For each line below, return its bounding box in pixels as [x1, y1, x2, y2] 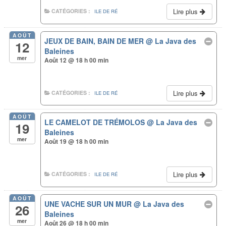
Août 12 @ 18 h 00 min [44, 55, 109, 65]
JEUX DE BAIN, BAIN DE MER [44, 35, 146, 46]
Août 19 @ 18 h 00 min [44, 137, 109, 146]
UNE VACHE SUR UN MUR [44, 198, 134, 209]
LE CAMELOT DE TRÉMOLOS [44, 117, 147, 128]
